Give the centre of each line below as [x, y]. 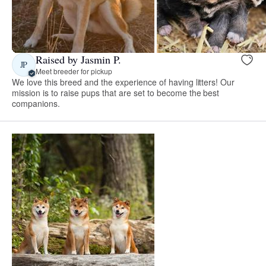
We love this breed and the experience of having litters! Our [123, 82]
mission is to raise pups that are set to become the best [116, 92]
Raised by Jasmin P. [78, 60]
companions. [36, 103]
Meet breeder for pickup [74, 71]
